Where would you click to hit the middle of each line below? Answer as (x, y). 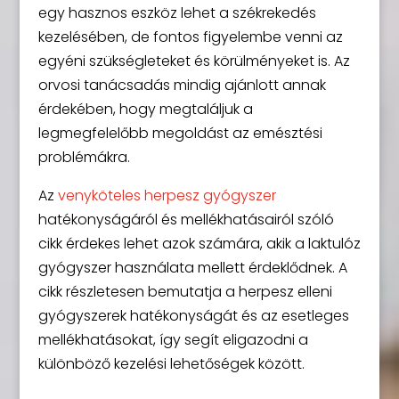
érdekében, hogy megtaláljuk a (145, 110)
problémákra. (84, 158)
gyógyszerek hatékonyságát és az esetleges (193, 316)
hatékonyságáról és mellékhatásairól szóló (186, 220)
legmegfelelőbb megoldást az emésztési (180, 134)
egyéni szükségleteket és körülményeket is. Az (194, 61)
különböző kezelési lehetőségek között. (171, 364)
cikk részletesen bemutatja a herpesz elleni (185, 292)
